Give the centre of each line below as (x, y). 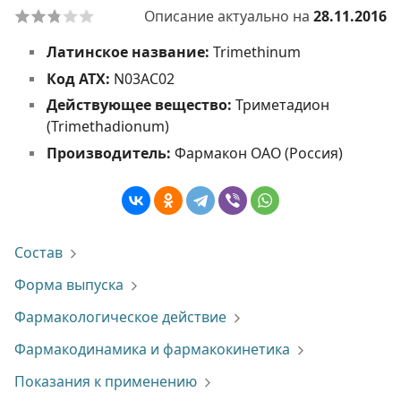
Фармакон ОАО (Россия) (258, 153)
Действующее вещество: (141, 105)
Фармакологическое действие (120, 317)
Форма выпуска (69, 285)
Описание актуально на (229, 16)
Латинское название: (129, 52)
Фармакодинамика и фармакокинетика (152, 349)
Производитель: (110, 153)
